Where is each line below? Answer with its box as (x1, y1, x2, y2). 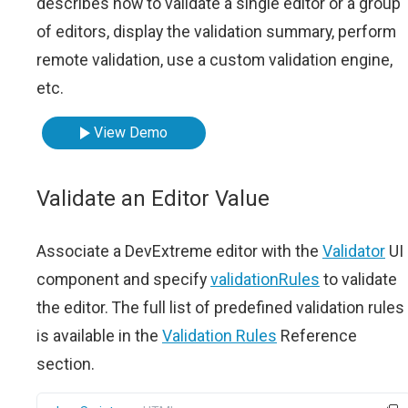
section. (36, 354, 95, 373)
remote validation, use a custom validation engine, (36, 50, 393, 69)
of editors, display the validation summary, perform (36, 22, 396, 41)
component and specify (36, 270, 210, 289)
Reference (277, 326, 357, 345)
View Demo (94, 124, 168, 141)
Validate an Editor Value (36, 186, 270, 211)
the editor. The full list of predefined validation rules (36, 298, 404, 317)
